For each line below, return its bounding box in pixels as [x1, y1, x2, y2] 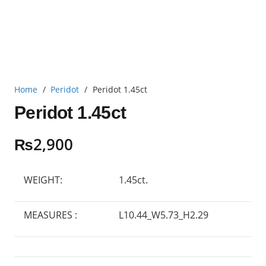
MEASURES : [24, 208, 77, 221]
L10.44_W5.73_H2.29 [119, 208, 208, 221]
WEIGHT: [24, 173, 62, 186]
